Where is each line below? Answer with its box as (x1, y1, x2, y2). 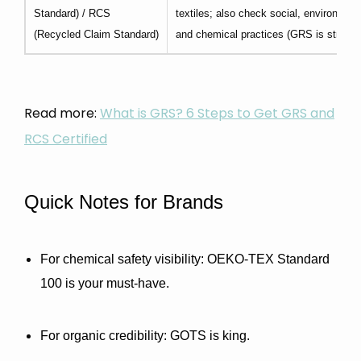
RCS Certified (24, 130, 107, 148)
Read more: (24, 104, 100, 122)
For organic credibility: (40, 329, 167, 342)
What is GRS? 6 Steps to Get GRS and (100, 104, 334, 122)
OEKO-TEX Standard (204, 252, 330, 266)
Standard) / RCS (34, 7, 110, 19)
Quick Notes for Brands (24, 191, 223, 213)
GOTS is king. (167, 329, 250, 342)
